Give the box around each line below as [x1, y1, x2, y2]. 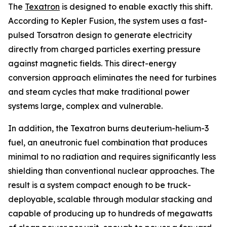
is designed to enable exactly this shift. [60, 2, 212, 12]
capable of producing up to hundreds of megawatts [8, 208, 212, 218]
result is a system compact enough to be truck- [8, 180, 191, 190]
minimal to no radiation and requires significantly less [8, 152, 216, 162]
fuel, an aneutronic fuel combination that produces [8, 137, 207, 147]
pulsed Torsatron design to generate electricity [8, 30, 192, 40]
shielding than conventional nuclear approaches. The [8, 166, 215, 176]
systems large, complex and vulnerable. [8, 101, 163, 111]
